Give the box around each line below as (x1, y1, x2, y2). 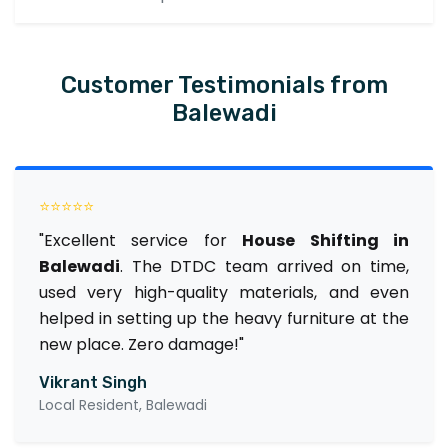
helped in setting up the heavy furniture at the (39, 306, 409, 330)
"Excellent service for (39, 228, 243, 252)
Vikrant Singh (39, 372, 147, 392)
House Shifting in (242, 228, 410, 252)
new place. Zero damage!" (39, 332, 244, 356)
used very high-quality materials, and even (39, 280, 409, 304)
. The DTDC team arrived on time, (120, 254, 409, 278)
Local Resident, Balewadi (39, 394, 207, 415)
